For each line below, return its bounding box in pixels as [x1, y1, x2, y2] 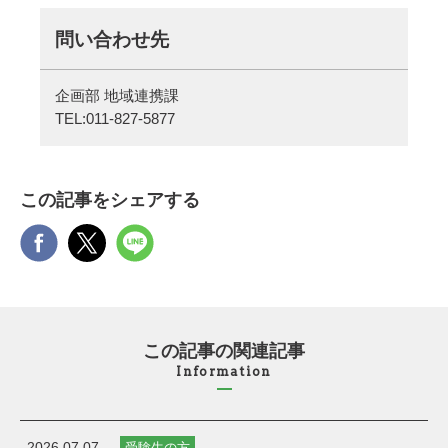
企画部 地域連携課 [55, 88, 179, 105]
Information [176, 364, 272, 380]
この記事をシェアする [20, 190, 200, 211]
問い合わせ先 [55, 27, 169, 50]
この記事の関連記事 [143, 341, 305, 362]
